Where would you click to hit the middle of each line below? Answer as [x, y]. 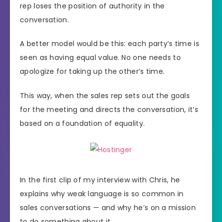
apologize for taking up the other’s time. [92, 72]
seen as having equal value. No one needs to [100, 58]
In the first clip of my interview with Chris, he [100, 180]
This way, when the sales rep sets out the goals [105, 96]
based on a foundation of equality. [83, 124]
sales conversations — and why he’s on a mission [108, 208]
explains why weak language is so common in [102, 194]
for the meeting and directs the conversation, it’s [109, 110]
